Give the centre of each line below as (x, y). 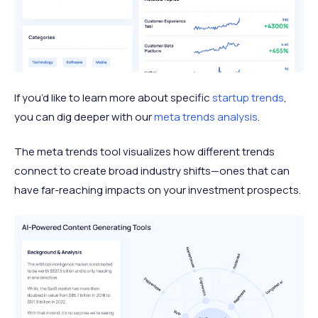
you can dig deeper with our (84, 117)
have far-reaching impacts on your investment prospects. (158, 190)
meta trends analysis (206, 117)
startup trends (248, 98)
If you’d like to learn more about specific (113, 98)
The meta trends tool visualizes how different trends (144, 152)
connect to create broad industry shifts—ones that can (152, 171)
